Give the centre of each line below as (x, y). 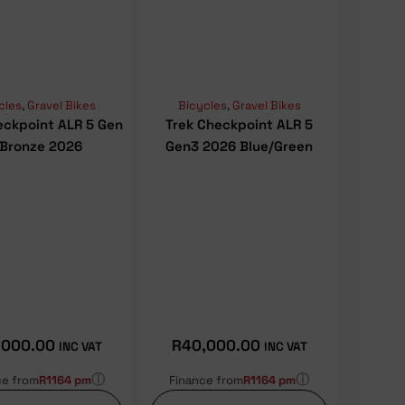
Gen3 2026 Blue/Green (240, 146)
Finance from (207, 380)
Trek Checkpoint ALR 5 (240, 125)
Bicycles (202, 106)
